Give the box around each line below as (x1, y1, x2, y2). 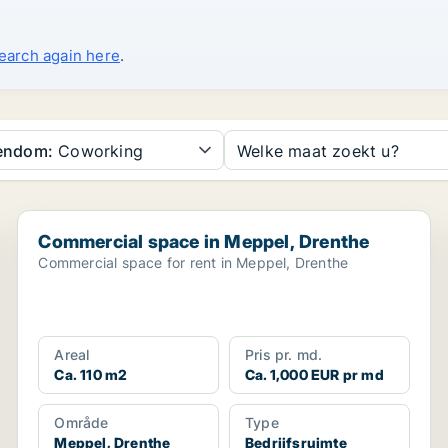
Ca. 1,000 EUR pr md (244, 366, 384, 383)
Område (54, 414, 109, 431)
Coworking (53, 141, 143, 161)
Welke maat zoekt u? (237, 141, 399, 161)
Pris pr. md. (244, 346, 323, 363)
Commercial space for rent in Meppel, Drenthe (38, 254, 349, 271)
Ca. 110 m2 (54, 366, 128, 383)
